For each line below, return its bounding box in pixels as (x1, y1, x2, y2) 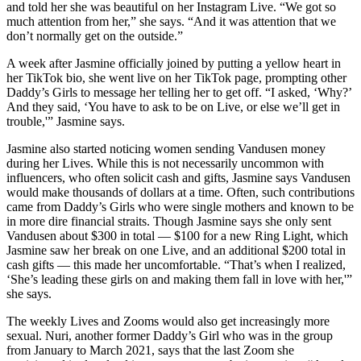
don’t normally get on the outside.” (6, 29, 186, 44)
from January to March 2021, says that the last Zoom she (6, 343, 294, 358)
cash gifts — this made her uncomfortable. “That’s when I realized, (6, 258, 346, 272)
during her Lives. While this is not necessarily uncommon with (6, 156, 324, 171)
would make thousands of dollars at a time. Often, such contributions (6, 185, 355, 200)
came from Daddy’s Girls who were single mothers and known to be (6, 200, 354, 214)
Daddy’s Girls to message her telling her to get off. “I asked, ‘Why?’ (6, 85, 351, 100)
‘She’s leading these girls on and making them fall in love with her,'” (6, 272, 352, 287)
